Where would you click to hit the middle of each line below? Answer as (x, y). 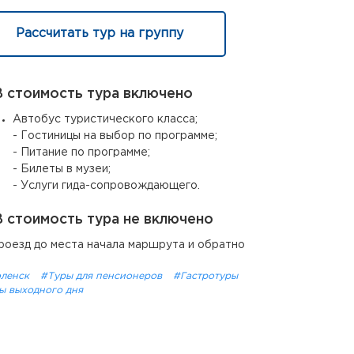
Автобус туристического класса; (105, 119)
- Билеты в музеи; (62, 169)
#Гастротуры (205, 276)
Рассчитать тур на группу (100, 34)
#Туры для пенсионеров (103, 276)
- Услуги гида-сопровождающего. (106, 186)
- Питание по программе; (81, 153)
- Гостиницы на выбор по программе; (115, 136)
